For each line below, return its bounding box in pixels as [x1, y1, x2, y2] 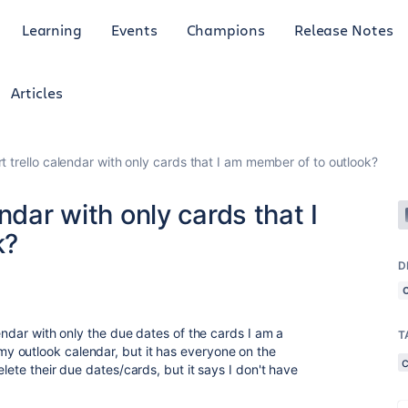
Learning [21, 19, 83, 39]
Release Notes [293, 19, 393, 39]
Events [111, 19, 158, 39]
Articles [11, 83, 63, 102]
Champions [186, 19, 265, 39]
